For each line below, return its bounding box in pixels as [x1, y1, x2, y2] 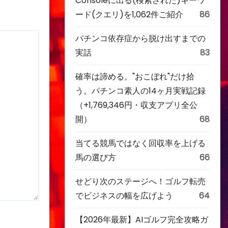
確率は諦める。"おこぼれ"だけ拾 [75, 71, 194, 82]
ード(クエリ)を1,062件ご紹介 [75, 9, 183, 20]
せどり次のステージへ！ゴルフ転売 [75, 176, 206, 187]
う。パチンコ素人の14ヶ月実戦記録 [75, 85, 206, 97]
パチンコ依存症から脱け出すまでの [75, 33, 206, 44]
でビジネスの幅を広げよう [75, 190, 173, 202]
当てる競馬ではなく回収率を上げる [75, 137, 206, 149]
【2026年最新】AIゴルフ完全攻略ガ [75, 214, 208, 225]
